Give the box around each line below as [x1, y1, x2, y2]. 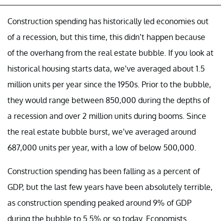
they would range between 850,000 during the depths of [7, 95, 210, 105]
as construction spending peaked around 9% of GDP [7, 197, 191, 208]
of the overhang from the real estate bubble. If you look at [7, 47, 214, 58]
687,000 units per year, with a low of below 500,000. [7, 142, 196, 152]
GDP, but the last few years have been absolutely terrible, [7, 182, 213, 192]
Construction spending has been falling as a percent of [7, 166, 200, 176]
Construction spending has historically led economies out [7, 16, 209, 26]
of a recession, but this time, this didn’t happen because [7, 32, 205, 42]
